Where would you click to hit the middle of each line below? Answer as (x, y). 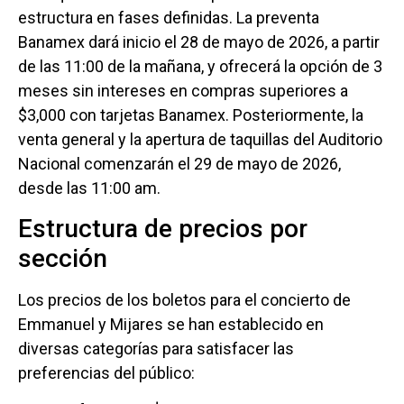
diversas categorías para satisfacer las (156, 348)
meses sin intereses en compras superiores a (183, 91)
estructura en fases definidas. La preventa (169, 18)
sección (63, 258)
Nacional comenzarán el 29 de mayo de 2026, (179, 164)
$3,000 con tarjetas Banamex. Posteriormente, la (191, 115)
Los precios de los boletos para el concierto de (184, 299)
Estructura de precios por (163, 228)
